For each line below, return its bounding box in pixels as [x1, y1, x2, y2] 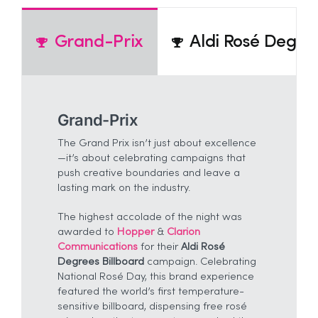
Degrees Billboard [57, 256, 144, 267]
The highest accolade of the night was [57, 212, 242, 222]
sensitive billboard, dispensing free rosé [57, 301, 247, 312]
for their [137, 241, 181, 252]
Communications [57, 241, 138, 252]
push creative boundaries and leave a [57, 168, 240, 178]
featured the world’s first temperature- [57, 286, 244, 297]
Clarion [166, 226, 200, 237]
